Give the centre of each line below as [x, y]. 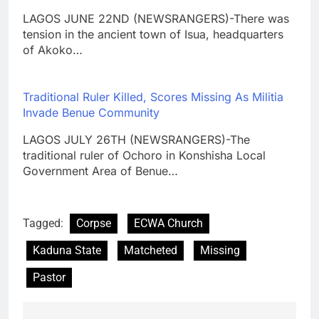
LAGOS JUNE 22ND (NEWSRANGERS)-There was [156, 18]
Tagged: [45, 223]
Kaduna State [67, 250]
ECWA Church [168, 223]
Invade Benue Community [91, 112]
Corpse [94, 223]
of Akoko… [53, 49]
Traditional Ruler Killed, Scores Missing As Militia [153, 96]
